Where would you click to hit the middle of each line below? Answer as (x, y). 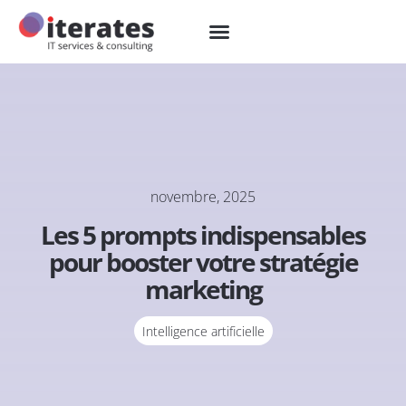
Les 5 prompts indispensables (203, 235)
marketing (203, 289)
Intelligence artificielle (203, 331)
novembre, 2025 (203, 197)
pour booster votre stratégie (203, 262)
